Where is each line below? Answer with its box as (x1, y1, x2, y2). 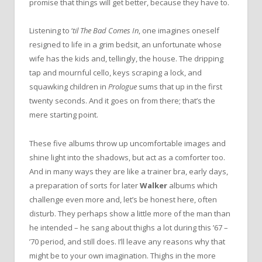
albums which (167, 180, 218, 191)
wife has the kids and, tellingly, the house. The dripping (29, 53, 223, 64)
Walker (140, 180, 167, 191)
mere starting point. (29, 109, 98, 120)
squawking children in (29, 81, 108, 92)
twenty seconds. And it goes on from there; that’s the (29, 95, 215, 106)
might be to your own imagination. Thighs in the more (29, 250, 216, 261)
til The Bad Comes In (73, 25, 139, 36)
